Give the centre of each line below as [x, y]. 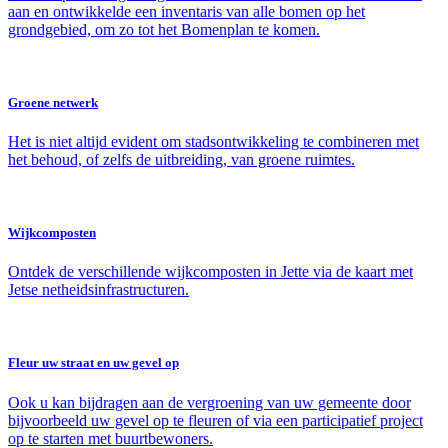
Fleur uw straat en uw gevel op [93, 363]
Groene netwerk [53, 102]
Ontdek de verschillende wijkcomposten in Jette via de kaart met [210, 272]
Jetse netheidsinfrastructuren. [98, 290]
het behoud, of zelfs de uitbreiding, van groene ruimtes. [181, 159]
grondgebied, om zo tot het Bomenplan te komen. [164, 29]
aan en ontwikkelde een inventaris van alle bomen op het [186, 11]
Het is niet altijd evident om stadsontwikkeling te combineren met [213, 141]
